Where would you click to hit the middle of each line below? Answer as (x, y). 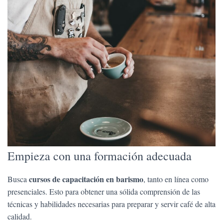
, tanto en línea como (176, 179)
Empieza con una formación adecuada (100, 156)
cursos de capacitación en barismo (86, 179)
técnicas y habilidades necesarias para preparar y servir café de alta (111, 204)
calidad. (20, 216)
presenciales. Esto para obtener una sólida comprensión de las (104, 191)
